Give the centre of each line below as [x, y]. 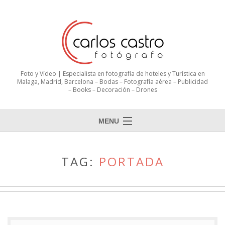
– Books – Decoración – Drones [113, 90]
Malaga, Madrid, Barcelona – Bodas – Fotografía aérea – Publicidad [113, 82]
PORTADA [131, 162]
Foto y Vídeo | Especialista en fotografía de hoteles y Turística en [113, 74]
